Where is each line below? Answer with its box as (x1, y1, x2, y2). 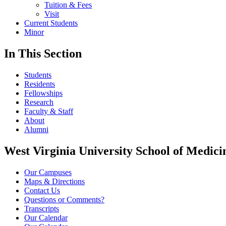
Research (24, 98, 53, 107)
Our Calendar (24, 213, 68, 222)
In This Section (4, 47, 82, 61)
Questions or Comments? (24, 195, 104, 204)
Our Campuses (24, 168, 72, 177)
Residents (24, 80, 55, 89)
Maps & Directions (24, 177, 85, 186)
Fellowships (24, 89, 63, 98)
